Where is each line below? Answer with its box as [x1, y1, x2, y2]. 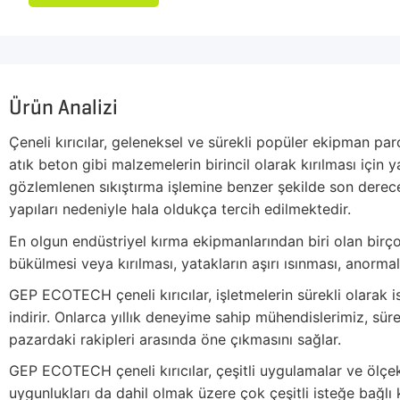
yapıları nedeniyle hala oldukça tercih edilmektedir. [9, 200, 351, 219]
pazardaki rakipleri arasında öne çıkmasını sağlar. [9, 329, 341, 348]
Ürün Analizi [9, 94, 118, 121]
